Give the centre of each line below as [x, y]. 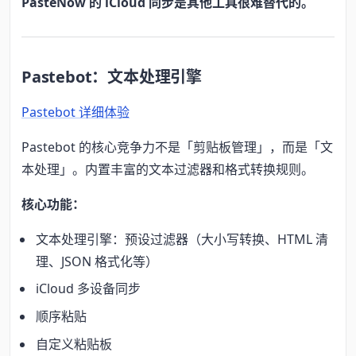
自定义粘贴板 [74, 344]
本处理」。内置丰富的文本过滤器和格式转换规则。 [168, 169]
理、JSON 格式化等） [97, 261]
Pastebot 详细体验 [75, 112]
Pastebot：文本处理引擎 [112, 76]
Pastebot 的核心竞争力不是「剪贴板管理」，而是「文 [177, 147]
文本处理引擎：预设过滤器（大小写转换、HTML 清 [182, 239]
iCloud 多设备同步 [89, 289]
